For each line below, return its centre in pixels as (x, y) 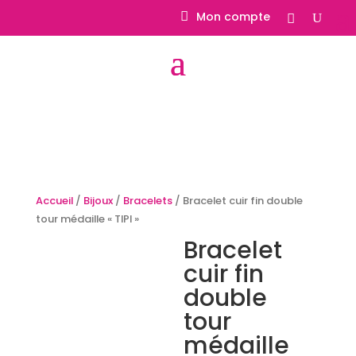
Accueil (54, 200)
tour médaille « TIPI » (87, 219)
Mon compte (233, 17)
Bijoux (98, 200)
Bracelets (147, 200)
